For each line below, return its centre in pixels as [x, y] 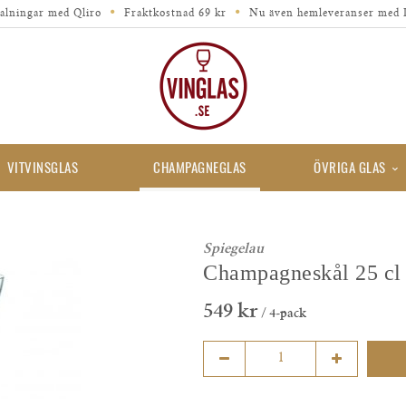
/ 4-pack [282, 315]
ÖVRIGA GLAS [350, 168]
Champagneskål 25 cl [302, 273]
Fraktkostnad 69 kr [171, 14]
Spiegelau [233, 250]
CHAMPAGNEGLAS [200, 168]
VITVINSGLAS [43, 168]
